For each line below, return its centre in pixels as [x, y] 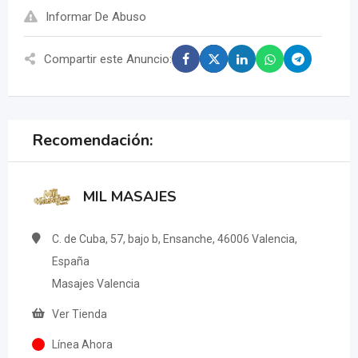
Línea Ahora [82, 344]
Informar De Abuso [96, 17]
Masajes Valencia [96, 284]
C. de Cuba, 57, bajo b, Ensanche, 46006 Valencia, [175, 239]
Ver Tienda [80, 314]
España [71, 261]
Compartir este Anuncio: [108, 59]
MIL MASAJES [130, 197]
